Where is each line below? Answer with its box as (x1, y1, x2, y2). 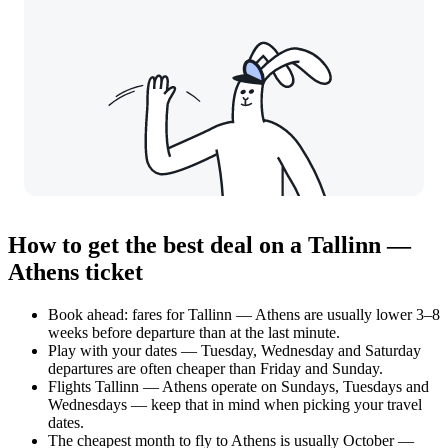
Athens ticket (8, 259, 143, 286)
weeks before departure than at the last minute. (48, 324, 340, 341)
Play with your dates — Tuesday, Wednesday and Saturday (48, 342, 421, 359)
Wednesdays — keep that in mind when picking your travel (48, 396, 422, 413)
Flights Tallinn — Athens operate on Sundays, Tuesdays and (48, 378, 429, 395)
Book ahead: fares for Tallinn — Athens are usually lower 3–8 (48, 306, 440, 323)
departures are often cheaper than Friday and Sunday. (48, 360, 383, 377)
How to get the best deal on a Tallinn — (8, 232, 411, 259)
